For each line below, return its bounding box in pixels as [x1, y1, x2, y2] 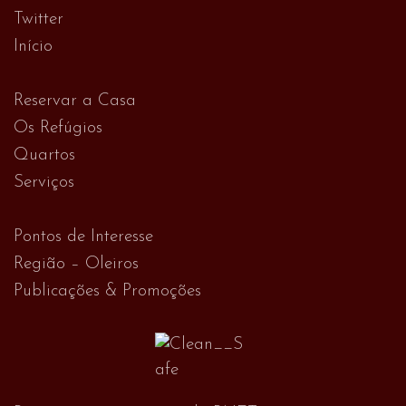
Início [14, 37, 53, 55]
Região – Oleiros [14, 255, 139, 273]
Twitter [14, 10, 63, 28]
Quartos [14, 146, 75, 164]
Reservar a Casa [14, 92, 136, 110]
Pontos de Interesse [14, 227, 153, 246]
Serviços [14, 173, 74, 191]
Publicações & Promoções [14, 282, 201, 300]
